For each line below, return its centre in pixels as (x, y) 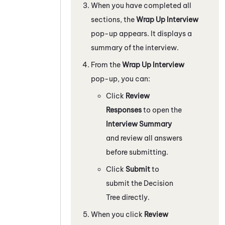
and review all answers (144, 138)
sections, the (114, 19)
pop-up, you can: (121, 79)
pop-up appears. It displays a (141, 33)
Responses (124, 110)
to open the (162, 110)
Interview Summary (139, 124)
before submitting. (137, 152)
